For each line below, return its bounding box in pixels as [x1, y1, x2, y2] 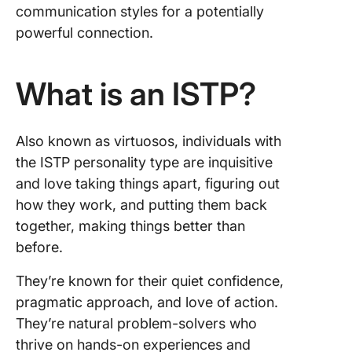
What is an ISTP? [16, 75, 256, 113]
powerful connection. [16, 24, 153, 41]
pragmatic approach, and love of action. [16, 294, 278, 310]
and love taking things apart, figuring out [16, 175, 280, 192]
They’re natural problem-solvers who [16, 315, 257, 332]
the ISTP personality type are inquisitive [16, 154, 273, 170]
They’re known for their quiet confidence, [16, 273, 284, 289]
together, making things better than [16, 218, 245, 234]
